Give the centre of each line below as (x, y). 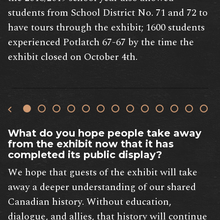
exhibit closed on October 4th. (73, 57)
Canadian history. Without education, (90, 202)
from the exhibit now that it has (91, 144)
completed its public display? (85, 155)
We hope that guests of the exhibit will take (103, 173)
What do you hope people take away (105, 133)
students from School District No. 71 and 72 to (108, 13)
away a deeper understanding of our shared (102, 187)
